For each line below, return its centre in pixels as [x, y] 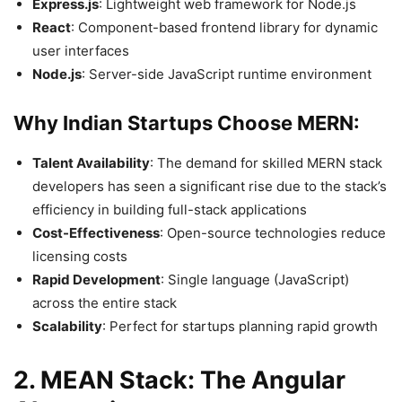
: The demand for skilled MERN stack [266, 162]
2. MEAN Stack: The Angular [179, 380]
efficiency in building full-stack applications [170, 209]
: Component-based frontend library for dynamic [224, 27]
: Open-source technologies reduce [273, 232]
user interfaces [81, 50]
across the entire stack [105, 302]
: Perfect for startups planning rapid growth [240, 326]
